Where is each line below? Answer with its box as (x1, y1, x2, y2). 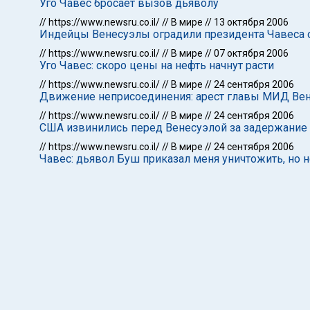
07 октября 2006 (214, 48, 289, 59)
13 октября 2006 (214, 17, 289, 28)
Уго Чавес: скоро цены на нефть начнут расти (39, 59, 274, 72)
